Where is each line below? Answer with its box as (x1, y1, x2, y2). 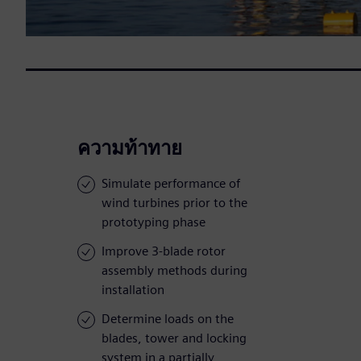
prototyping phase (102, 214, 205, 230)
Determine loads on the (102, 311, 234, 327)
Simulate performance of (102, 176, 240, 192)
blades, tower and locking (102, 330, 247, 346)
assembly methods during (102, 263, 247, 279)
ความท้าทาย (77, 136, 182, 160)
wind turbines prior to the (102, 195, 247, 211)
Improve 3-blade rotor (102, 243, 226, 259)
